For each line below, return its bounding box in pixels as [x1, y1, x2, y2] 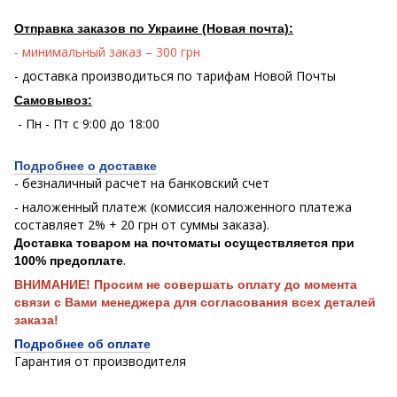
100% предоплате [14, 253, 123, 268]
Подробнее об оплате [14, 336, 151, 351]
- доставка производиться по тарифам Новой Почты [14, 66, 336, 84]
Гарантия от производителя [14, 352, 186, 370]
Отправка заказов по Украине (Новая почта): [14, 20, 293, 35]
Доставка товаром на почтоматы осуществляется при [14, 235, 354, 250]
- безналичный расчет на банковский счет [14, 174, 269, 191]
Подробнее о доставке [14, 158, 157, 173]
